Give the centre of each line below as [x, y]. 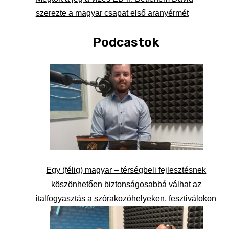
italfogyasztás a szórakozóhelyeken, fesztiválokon [126, 198]
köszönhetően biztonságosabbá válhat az [126, 184]
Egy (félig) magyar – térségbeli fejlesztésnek [126, 170]
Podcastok [126, 42]
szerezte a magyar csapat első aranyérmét [112, 13]
